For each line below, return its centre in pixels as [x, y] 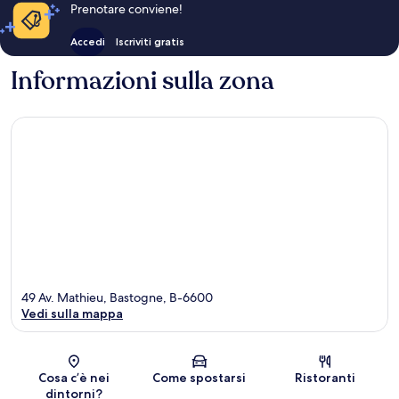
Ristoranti [326, 377]
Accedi [87, 42]
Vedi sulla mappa [72, 313]
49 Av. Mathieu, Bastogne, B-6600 [117, 297]
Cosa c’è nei [73, 377]
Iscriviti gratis [150, 42]
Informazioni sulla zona [142, 81]
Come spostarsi [199, 377]
